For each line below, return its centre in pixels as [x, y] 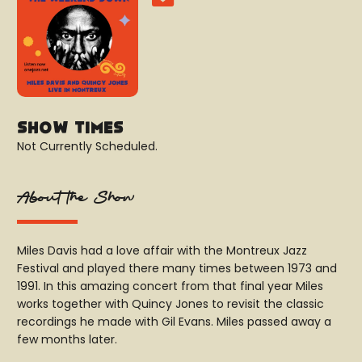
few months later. [67, 340]
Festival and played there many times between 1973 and [177, 269]
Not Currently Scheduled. [87, 147]
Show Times [70, 128]
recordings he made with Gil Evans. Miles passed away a [174, 322]
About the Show [76, 199]
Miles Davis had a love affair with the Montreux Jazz [162, 251]
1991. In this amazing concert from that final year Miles [170, 286]
